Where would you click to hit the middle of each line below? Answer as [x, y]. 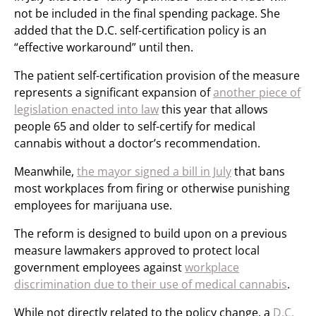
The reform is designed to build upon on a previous [151, 233]
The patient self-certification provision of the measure [157, 75]
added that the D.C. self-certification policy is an [140, 30]
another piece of [257, 92]
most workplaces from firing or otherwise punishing [152, 188]
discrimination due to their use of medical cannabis [151, 284]
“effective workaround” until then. [104, 47]
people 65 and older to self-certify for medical [135, 126]
